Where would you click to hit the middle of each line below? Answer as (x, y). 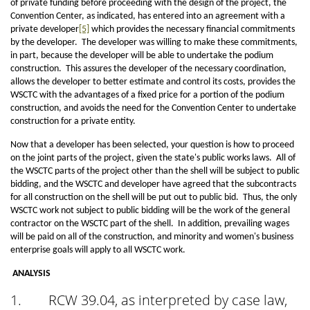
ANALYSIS (31, 274)
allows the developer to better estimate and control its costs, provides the (153, 82)
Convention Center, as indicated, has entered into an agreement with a (148, 16)
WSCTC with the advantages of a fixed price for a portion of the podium (147, 95)
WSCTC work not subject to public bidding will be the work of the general (150, 211)
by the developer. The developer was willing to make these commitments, (154, 43)
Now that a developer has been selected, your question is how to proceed (152, 145)
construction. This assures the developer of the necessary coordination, (148, 69)
